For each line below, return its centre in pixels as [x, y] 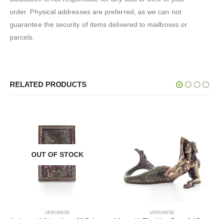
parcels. [22, 37]
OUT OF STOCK [57, 154]
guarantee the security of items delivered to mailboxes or [99, 24]
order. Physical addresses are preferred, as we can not [96, 11]
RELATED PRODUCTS [48, 85]
